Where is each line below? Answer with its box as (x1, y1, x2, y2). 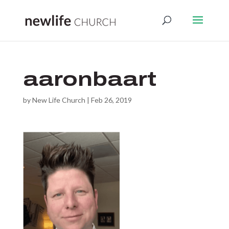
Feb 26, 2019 (90, 96, 132, 104)
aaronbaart (22, 68, 157, 90)
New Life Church (32, 96, 85, 104)
